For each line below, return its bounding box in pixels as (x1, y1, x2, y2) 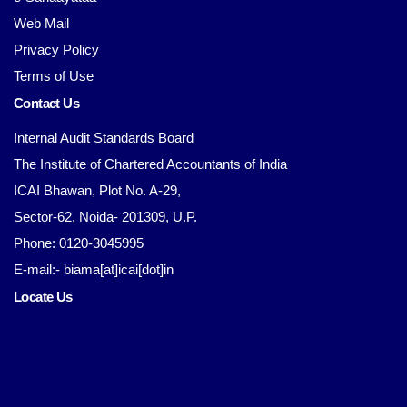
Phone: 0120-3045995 (14, 235, 144, 252)
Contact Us (14, 95, 79, 112)
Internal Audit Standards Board (14, 130, 194, 146)
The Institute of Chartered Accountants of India (14, 156, 287, 173)
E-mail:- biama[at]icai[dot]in (14, 262, 174, 278)
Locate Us (14, 289, 73, 305)
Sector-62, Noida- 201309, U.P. (14, 209, 197, 225)
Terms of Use (14, 68, 94, 84)
